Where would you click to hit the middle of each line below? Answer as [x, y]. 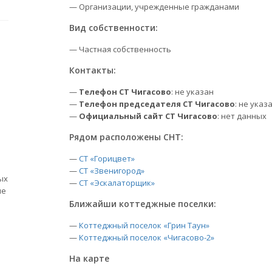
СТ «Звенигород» [112, 171]
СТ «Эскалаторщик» [117, 183]
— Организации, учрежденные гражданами [154, 7]
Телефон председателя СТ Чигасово [157, 104]
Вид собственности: [114, 28]
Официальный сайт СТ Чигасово [148, 116]
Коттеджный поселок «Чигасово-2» [147, 237]
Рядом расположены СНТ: [126, 137]
